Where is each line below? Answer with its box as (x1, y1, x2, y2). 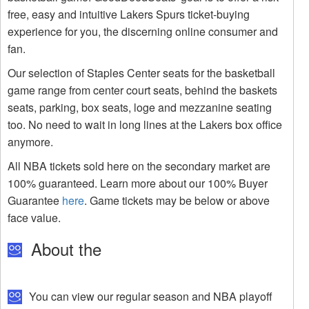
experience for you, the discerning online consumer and (8, 23, 278, 40)
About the (26, 237, 101, 261)
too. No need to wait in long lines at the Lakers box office (8, 117, 282, 133)
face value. (8, 210, 61, 226)
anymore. (8, 134, 53, 150)
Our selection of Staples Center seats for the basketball (8, 65, 275, 81)
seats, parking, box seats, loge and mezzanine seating (8, 99, 272, 116)
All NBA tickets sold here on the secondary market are (8, 158, 270, 175)
